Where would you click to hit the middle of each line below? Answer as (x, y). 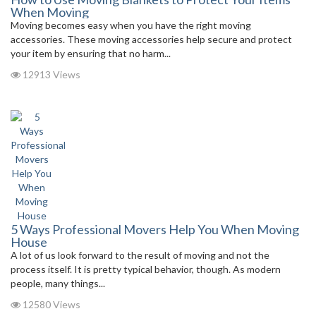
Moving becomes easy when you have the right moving (131, 25)
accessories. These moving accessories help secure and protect (151, 39)
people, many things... (58, 283)
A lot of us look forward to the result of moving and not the (140, 255)
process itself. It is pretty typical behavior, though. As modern (146, 269)
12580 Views (50, 304)
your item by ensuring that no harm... (91, 53)
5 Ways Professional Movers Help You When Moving (155, 229)
